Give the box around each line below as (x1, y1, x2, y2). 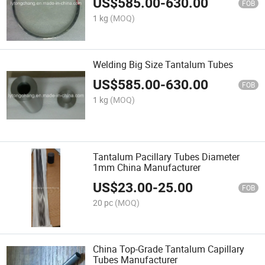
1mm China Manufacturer (93, 161, 201, 174)
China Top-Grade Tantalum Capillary (93, 243, 245, 256)
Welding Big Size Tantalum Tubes (93, 57, 234, 71)
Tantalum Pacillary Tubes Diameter (93, 150, 240, 164)
